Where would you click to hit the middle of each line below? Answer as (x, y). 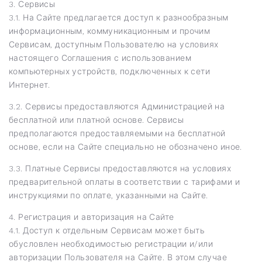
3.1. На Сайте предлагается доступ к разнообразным (119, 17)
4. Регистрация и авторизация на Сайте (92, 217)
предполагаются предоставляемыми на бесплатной (117, 133)
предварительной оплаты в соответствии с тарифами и (125, 182)
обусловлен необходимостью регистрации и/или (111, 244)
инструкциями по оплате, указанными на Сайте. (108, 195)
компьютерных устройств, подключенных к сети (110, 71)
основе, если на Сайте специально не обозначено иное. (125, 146)
